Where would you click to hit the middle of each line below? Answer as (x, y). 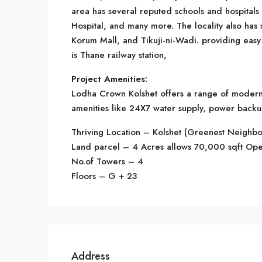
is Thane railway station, (119, 55)
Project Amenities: (109, 79)
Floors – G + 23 (104, 176)
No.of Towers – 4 (107, 161)
